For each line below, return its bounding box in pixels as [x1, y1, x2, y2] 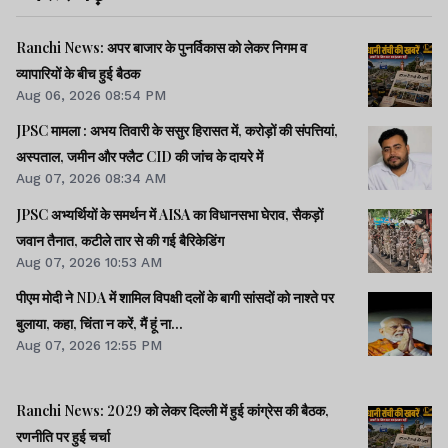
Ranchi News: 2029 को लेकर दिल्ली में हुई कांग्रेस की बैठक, [16, 400, 329, 420]
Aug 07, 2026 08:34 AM [16, 170, 166, 187]
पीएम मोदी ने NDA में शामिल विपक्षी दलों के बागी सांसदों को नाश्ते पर [16, 287, 334, 307]
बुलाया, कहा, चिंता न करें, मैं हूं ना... [16, 313, 183, 333]
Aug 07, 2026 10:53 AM [16, 253, 162, 270]
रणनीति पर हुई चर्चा [16, 426, 110, 446]
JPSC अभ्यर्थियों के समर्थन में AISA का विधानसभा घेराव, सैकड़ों [16, 204, 323, 224]
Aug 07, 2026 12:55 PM [16, 336, 162, 353]
